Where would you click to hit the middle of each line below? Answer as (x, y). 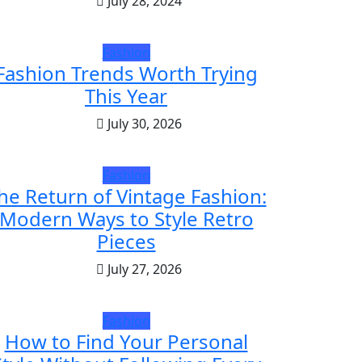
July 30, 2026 (143, 124)
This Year (126, 96)
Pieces (126, 242)
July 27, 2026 (143, 269)
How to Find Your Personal (126, 342)
